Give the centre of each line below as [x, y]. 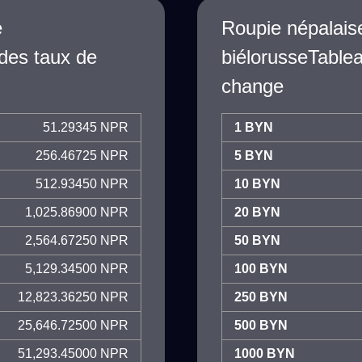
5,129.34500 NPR [77, 269]
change [253, 86]
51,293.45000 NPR [73, 354]
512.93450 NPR [82, 184]
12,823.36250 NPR [73, 297]
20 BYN [257, 212]
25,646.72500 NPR [73, 325]
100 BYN [261, 269]
